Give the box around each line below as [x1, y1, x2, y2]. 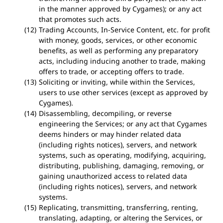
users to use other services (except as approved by [38, 88, 208, 97]
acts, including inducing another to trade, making [38, 56, 206, 66]
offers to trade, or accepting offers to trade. [38, 67, 184, 76]
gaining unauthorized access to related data [38, 171, 187, 181]
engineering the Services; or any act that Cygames [38, 119, 207, 128]
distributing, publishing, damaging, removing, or [38, 161, 204, 170]
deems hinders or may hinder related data [38, 129, 181, 139]
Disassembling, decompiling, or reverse [38, 109, 172, 118]
